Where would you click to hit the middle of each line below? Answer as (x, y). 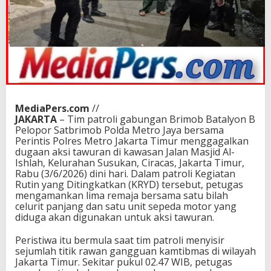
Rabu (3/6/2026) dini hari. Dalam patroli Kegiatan (125, 174)
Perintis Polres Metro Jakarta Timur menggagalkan (132, 141)
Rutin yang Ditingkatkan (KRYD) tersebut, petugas (129, 185)
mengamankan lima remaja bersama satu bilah (122, 196)
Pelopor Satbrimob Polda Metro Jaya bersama (119, 130)
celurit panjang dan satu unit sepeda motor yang (126, 207)
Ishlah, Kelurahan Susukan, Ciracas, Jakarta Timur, (130, 163)
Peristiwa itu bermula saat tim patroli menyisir (120, 240)
